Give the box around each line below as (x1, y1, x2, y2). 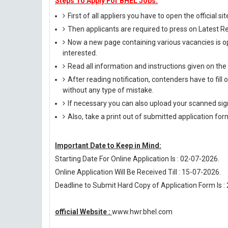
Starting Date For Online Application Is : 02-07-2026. (55, 155, 219, 163)
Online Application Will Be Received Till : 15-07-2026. (55, 168, 221, 176)
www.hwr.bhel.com (112, 208, 173, 216)
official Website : (55, 208, 112, 216)
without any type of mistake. (63, 86, 154, 94)
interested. (63, 49, 97, 57)
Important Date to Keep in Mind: (55, 141, 161, 150)
